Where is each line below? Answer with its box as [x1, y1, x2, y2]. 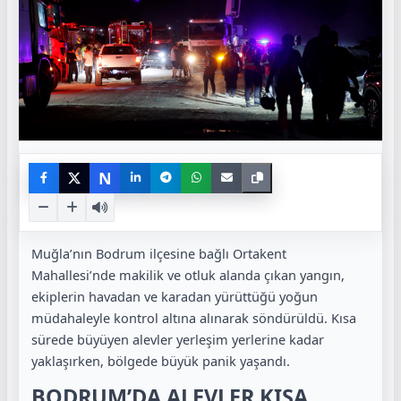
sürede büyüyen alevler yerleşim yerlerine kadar [31, 329, 324, 348]
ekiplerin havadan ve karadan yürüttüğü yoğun [31, 286, 318, 305]
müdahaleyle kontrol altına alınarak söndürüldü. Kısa [31, 308, 356, 327]
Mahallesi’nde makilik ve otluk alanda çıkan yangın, [31, 265, 345, 284]
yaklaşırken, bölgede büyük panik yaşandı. [31, 351, 290, 370]
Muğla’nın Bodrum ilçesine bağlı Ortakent [31, 243, 286, 262]
